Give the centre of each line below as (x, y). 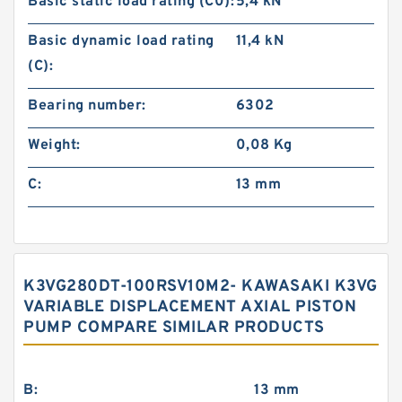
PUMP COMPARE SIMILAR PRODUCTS (174, 328)
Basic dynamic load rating (121, 41)
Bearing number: (87, 106)
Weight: (54, 145)
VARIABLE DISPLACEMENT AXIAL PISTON (190, 307)
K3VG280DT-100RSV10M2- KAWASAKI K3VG (201, 287)
